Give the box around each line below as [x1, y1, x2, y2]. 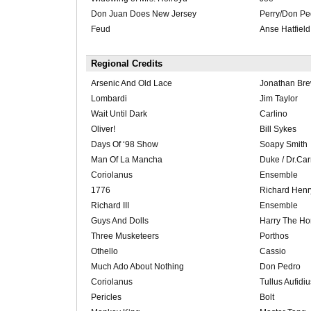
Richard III [90, 201, 129, 211]
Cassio [259, 246, 286, 257]
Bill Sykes [259, 124, 296, 135]
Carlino [259, 109, 287, 119]
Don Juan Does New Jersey [90, 9, 196, 19]
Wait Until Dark [90, 109, 147, 119]
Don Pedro [259, 262, 301, 272]
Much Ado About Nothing [90, 262, 184, 272]
